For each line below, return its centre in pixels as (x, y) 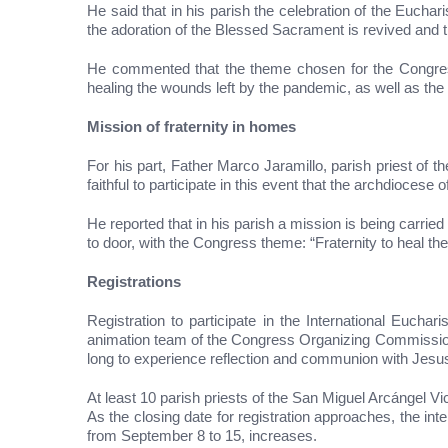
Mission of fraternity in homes (191, 126)
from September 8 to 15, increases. (202, 435)
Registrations (134, 281)
